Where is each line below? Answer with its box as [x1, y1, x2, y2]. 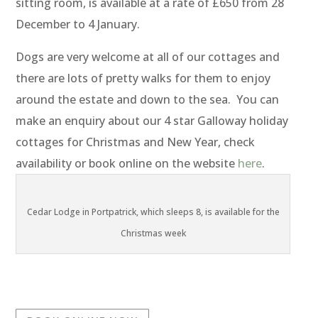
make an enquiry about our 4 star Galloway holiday [16, 113, 289, 129]
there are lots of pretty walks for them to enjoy [16, 70, 271, 87]
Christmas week [120, 227, 186, 240]
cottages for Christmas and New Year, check [16, 134, 256, 150]
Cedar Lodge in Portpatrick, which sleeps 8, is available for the [26, 206, 280, 219]
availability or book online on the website [16, 155, 238, 172]
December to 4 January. [16, 16, 141, 33]
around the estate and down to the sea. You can [16, 92, 280, 108]
